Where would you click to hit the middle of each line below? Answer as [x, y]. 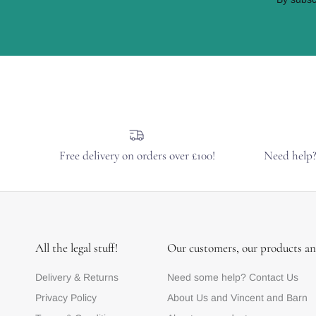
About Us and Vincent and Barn [237, 297]
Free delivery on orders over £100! [137, 155]
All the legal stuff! [77, 248]
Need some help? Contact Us [232, 277]
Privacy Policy [66, 297]
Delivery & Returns [77, 277]
